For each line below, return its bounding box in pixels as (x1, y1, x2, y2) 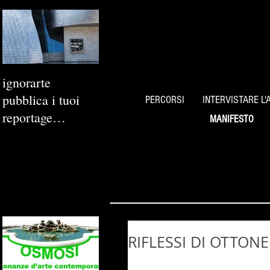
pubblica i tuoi (2, 91, 80, 108)
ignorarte (2, 74, 51, 91)
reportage (2, 108, 52, 126)
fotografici (2, 126, 57, 143)
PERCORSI (145, 93, 184, 106)
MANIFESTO (209, 113, 254, 125)
